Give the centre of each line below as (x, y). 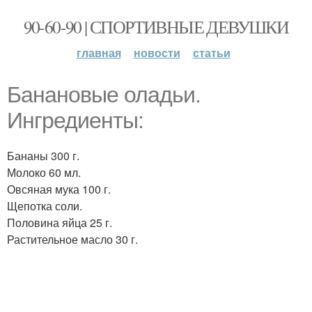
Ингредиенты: (75, 120)
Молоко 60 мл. (44, 172)
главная (99, 53)
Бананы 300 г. (43, 156)
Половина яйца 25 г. (60, 223)
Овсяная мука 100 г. (59, 189)
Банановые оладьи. (104, 95)
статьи (211, 53)
